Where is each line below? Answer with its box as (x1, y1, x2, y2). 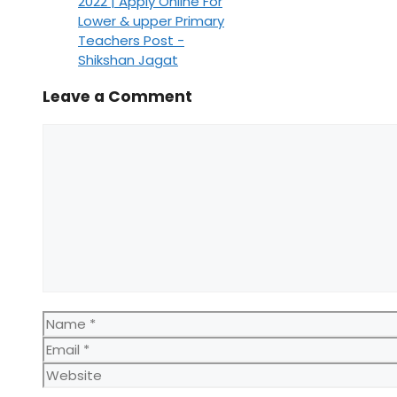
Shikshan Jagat (78, 50, 178, 69)
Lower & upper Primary (78, 11, 224, 30)
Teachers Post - (78, 30, 184, 50)
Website (42, 362, 97, 380)
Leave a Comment (43, 86, 192, 108)
